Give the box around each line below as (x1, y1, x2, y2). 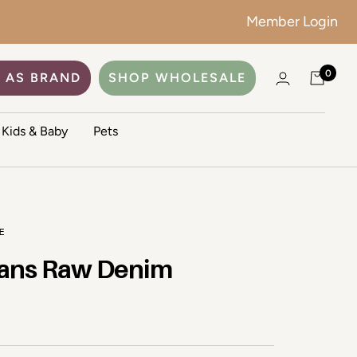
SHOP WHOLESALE (108, 70, 246, 85)
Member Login (246, 13, 338, 30)
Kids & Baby (2, 124, 68, 139)
